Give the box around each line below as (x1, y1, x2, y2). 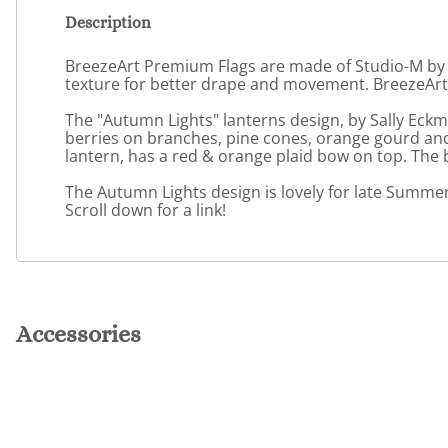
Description (65, 13, 151, 33)
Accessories (16, 320, 141, 349)
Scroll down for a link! (65, 198, 226, 221)
